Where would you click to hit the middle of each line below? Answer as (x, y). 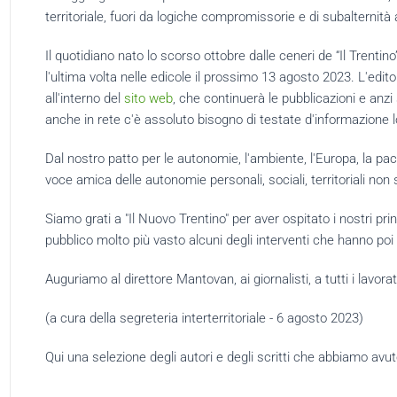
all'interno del (84, 98)
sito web (148, 98)
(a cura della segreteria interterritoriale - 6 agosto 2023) (204, 318)
